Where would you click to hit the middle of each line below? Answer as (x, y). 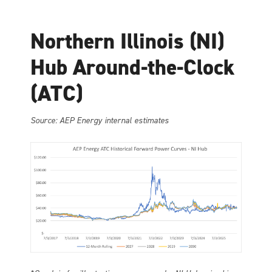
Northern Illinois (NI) (127, 42)
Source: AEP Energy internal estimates (100, 121)
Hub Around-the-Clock (132, 68)
